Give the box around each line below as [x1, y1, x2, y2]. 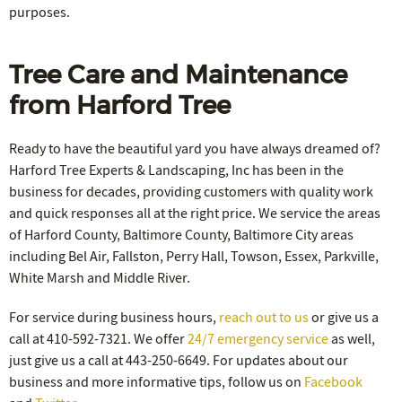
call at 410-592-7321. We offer [9, 329, 188, 348]
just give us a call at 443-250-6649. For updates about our [9, 351, 348, 370]
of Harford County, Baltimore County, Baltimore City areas [9, 225, 354, 244]
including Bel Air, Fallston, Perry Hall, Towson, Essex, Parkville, [9, 247, 379, 266]
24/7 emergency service [188, 329, 328, 348]
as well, [328, 329, 375, 348]
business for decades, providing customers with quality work [9, 182, 373, 201]
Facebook [304, 372, 363, 391]
